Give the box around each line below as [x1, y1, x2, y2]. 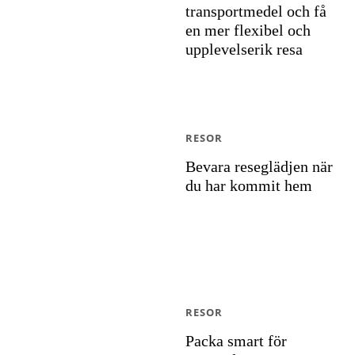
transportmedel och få [185, 2, 326, 20]
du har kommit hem [185, 177, 312, 194]
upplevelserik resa [185, 40, 303, 58]
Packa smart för [185, 332, 287, 349]
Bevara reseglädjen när [185, 158, 333, 175]
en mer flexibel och [185, 21, 311, 39]
